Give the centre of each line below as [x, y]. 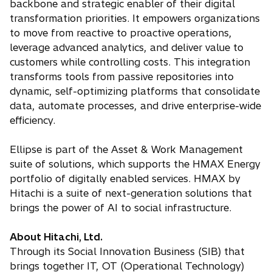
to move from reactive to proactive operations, [121, 33]
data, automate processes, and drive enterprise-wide [135, 106]
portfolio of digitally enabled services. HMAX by [125, 178]
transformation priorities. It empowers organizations [135, 18]
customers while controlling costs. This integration [130, 62]
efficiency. [34, 120]
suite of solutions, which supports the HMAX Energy [135, 164]
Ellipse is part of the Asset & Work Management [126, 149]
